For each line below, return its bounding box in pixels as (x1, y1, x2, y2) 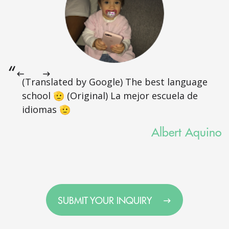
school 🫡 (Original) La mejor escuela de (22, 89, 198, 102)
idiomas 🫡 (22, 103, 71, 116)
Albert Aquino (151, 124, 221, 140)
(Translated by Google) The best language (22, 76, 208, 88)
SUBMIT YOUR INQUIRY (57, 193, 154, 207)
